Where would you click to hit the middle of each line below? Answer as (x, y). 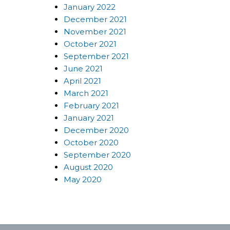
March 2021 (86, 93)
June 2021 (83, 69)
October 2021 (90, 44)
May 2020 (82, 179)
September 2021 (96, 56)
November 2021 (95, 32)
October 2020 (91, 142)
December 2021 (95, 19)
